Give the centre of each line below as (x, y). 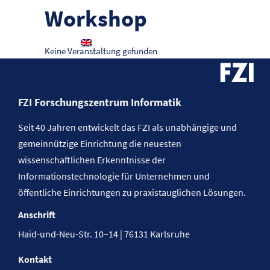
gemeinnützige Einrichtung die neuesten (100, 143)
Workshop (96, 18)
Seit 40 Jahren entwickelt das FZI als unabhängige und (127, 127)
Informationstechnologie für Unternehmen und (114, 176)
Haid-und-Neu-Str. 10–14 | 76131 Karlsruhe (104, 234)
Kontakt (35, 259)
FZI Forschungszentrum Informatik (100, 102)
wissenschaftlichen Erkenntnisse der (92, 160)
